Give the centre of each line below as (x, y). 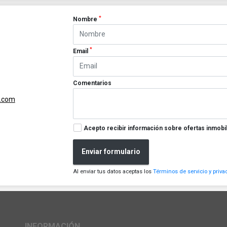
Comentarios (92, 83)
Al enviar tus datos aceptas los (113, 171)
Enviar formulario (111, 152)
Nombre (86, 19)
